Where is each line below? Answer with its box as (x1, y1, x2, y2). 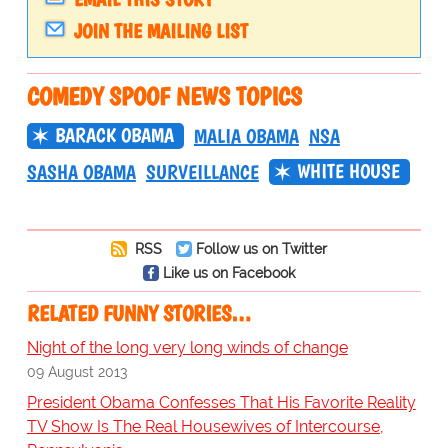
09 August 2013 (26, 363, 127, 381)
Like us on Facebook (162, 264, 295, 282)
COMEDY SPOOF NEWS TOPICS (26, 81, 302, 112)
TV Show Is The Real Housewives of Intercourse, (26, 417, 384, 437)
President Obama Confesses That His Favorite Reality (26, 393, 416, 413)
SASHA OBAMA (26, 160, 136, 185)
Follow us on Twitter (195, 240, 327, 258)
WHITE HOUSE (296, 159, 400, 184)
